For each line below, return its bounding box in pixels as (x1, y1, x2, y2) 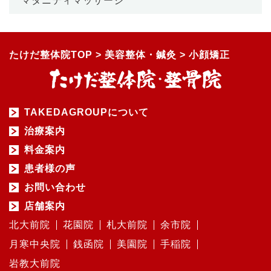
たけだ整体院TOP (9, 49, 93, 60)
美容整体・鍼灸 (105, 49, 177, 60)
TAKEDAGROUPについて (24, 107, 149, 118)
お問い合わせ (24, 182, 86, 193)
